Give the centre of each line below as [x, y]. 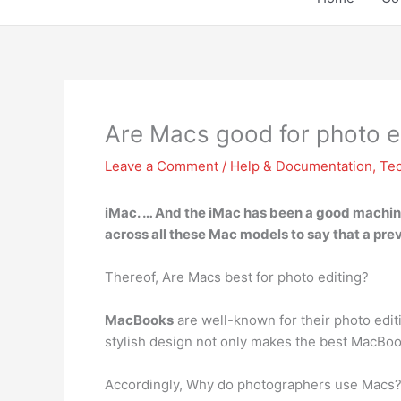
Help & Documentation [301, 166]
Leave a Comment [162, 166]
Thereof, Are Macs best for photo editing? [237, 277]
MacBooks [139, 320]
